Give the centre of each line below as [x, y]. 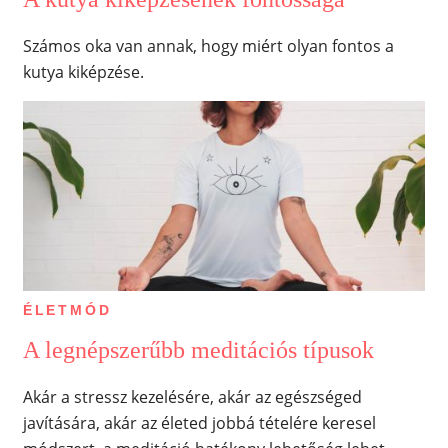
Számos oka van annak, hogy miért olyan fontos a [208, 45]
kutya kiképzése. [83, 71]
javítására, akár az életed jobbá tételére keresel [199, 423]
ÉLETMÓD [67, 309]
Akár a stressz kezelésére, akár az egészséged [192, 397]
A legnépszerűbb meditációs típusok [198, 350]
